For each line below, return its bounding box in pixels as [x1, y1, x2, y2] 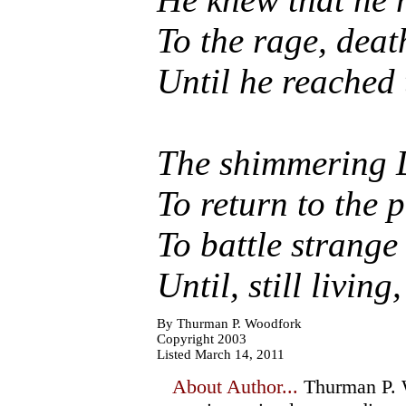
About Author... [172, 375, 298, 398]
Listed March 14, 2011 [157, 347, 285, 362]
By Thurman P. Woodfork [157, 316, 302, 331]
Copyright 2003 [157, 332, 246, 346]
